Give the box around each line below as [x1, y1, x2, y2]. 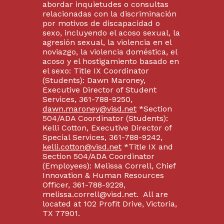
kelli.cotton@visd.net [42, 142, 121, 151]
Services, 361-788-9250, [42, 94, 132, 104]
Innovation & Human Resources [42, 170, 164, 180]
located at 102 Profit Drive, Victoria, [42, 199, 177, 208]
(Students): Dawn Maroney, [42, 75, 145, 85]
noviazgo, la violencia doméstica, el [42, 47, 177, 56]
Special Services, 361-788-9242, [42, 132, 162, 142]
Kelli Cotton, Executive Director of [42, 123, 171, 132]
